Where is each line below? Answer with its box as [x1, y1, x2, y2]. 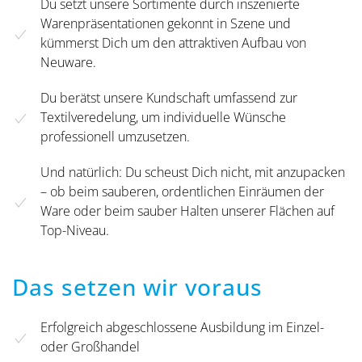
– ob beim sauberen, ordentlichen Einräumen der [40, 183, 324, 201]
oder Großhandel [40, 338, 140, 356]
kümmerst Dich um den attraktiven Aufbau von [40, 34, 306, 53]
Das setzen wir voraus [12, 271, 263, 303]
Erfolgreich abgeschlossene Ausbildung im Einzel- [40, 318, 324, 337]
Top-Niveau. [40, 221, 109, 240]
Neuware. [40, 53, 96, 72]
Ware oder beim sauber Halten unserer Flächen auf [40, 202, 335, 221]
